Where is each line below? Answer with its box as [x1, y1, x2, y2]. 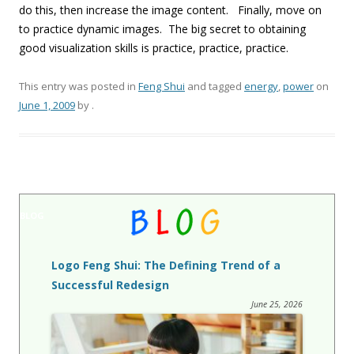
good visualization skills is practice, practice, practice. [19, 40, 288, 56]
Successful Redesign [51, 277, 169, 293]
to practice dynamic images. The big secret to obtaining [19, 21, 306, 37]
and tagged [185, 79, 244, 94]
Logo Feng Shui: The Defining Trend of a [51, 258, 281, 273]
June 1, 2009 [19, 98, 75, 113]
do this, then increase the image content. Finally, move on [19, 2, 322, 18]
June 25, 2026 [251, 299, 303, 311]
